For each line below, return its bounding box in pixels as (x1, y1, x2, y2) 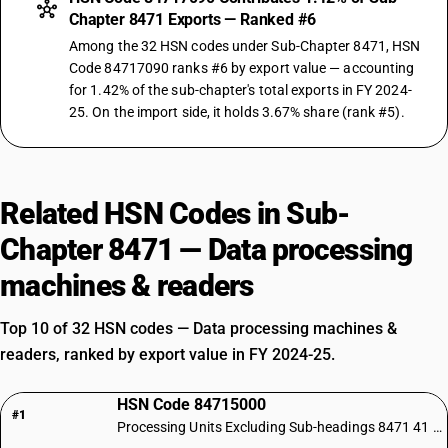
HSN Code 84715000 (116, 395, 266, 414)
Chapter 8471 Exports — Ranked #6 (69, 10, 316, 29)
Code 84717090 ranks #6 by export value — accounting (69, 60, 415, 76)
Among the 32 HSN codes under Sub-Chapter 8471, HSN (69, 38, 421, 54)
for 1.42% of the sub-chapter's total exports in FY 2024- (69, 82, 412, 98)
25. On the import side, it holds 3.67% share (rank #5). (69, 104, 405, 120)
